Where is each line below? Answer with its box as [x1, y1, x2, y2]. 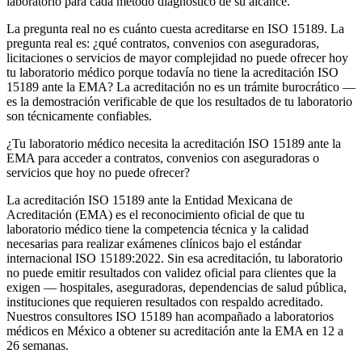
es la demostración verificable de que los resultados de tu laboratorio [6, 94, 352, 108]
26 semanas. [6, 338, 69, 352]
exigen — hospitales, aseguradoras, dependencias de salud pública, [6, 280, 347, 294]
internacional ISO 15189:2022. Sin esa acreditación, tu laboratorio [6, 250, 343, 265]
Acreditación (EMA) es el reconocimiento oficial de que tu [6, 207, 305, 221]
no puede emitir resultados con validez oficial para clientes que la [6, 265, 336, 280]
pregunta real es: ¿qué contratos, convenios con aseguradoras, [6, 36, 319, 50]
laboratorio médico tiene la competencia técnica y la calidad [6, 221, 309, 236]
